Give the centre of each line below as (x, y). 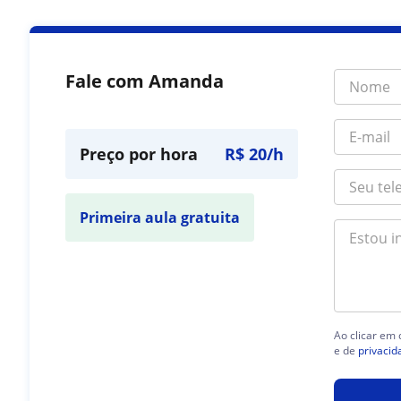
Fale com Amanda (145, 81)
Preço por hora (139, 154)
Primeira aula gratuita (160, 218)
